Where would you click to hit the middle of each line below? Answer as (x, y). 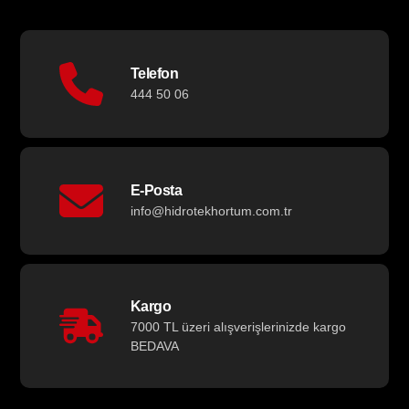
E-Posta (156, 191)
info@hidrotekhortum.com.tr (211, 211)
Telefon (154, 74)
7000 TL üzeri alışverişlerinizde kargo (238, 326)
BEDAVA (154, 346)
